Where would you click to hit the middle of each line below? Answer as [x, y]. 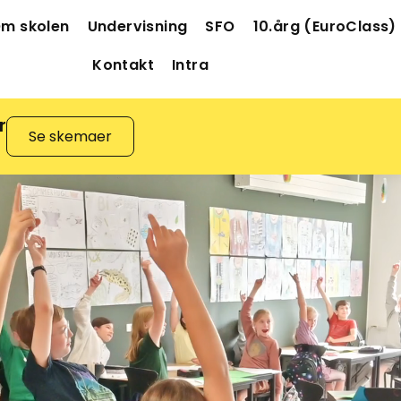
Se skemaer [70, 137]
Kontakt [124, 65]
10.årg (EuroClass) [324, 26]
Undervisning [137, 26]
